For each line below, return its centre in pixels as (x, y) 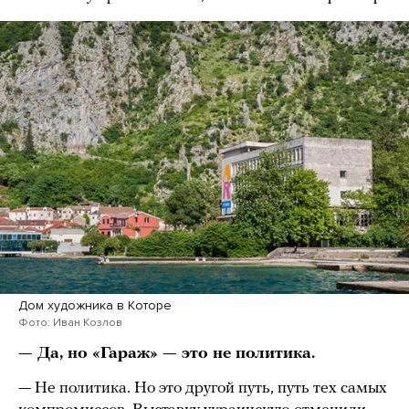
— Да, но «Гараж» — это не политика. (167, 353)
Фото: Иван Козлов (70, 322)
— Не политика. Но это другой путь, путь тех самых (203, 388)
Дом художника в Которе (95, 305)
